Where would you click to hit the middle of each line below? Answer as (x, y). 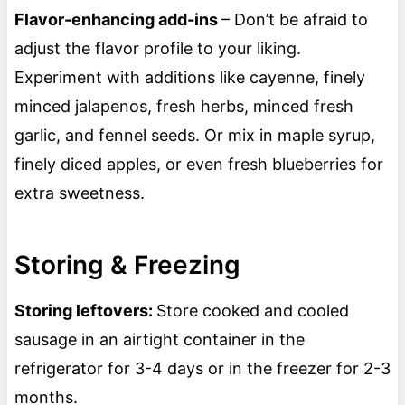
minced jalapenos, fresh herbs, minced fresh (184, 107)
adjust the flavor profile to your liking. (157, 49)
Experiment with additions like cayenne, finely (189, 78)
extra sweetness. (81, 193)
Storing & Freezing (127, 265)
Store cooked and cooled (252, 311)
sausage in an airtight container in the (159, 340)
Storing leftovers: (85, 311)
